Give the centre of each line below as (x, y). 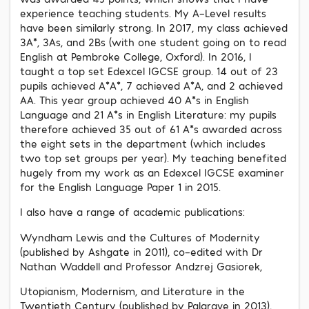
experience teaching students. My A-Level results (143, 13)
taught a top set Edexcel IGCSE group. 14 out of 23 (149, 71)
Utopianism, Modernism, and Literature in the (132, 291)
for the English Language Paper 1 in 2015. (120, 187)
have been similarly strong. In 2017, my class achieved (154, 28)
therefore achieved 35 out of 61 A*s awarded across (151, 129)
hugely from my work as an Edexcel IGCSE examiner (152, 172)
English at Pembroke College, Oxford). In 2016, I (136, 57)
